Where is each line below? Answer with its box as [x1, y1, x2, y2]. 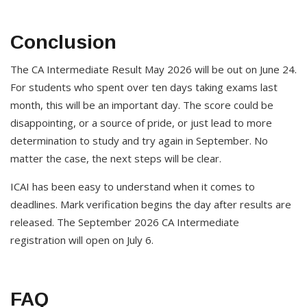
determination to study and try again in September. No [10, 134, 268, 147]
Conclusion [10, 32, 116, 53]
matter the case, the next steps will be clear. [10, 151, 221, 165]
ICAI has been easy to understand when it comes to [10, 180, 255, 193]
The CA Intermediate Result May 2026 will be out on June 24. [10, 62, 297, 76]
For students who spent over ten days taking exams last [10, 80, 278, 94]
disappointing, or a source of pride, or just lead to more [10, 116, 272, 130]
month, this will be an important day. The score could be [10, 98, 273, 112]
